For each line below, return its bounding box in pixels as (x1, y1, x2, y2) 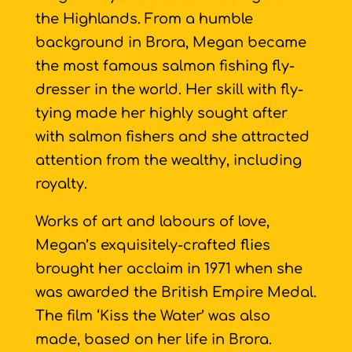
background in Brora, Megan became (35, 35, 306, 50)
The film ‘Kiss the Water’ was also (35, 308, 270, 324)
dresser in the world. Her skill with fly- (35, 82, 303, 97)
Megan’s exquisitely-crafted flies (35, 237, 270, 253)
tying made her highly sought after (35, 105, 288, 121)
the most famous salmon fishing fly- (35, 58, 295, 74)
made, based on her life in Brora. (35, 332, 272, 347)
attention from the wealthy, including (35, 152, 302, 168)
